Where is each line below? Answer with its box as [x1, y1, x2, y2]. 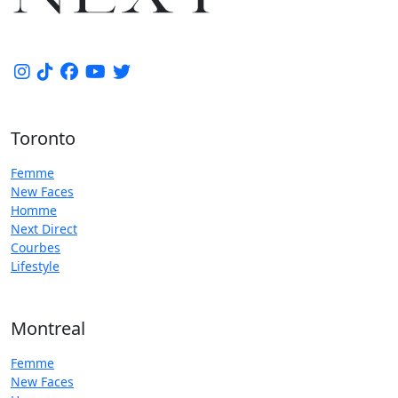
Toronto [11, 126, 76, 150]
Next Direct [11, 220, 77, 237]
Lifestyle [11, 258, 60, 275]
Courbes [11, 239, 60, 256]
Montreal [11, 316, 85, 340]
